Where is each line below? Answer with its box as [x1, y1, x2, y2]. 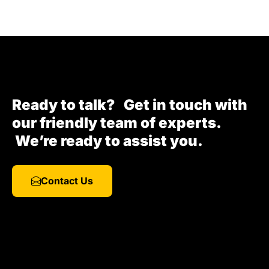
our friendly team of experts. [12, 113, 225, 131]
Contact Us [41, 174, 93, 187]
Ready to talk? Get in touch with [12, 95, 247, 113]
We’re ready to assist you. [12, 131, 203, 150]
